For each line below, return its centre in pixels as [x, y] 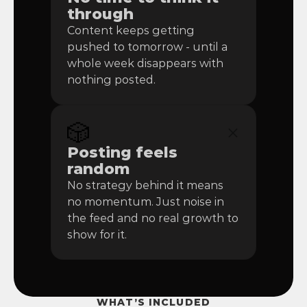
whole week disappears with [145, 63]
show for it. [97, 235]
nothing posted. [111, 80]
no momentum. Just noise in [146, 202]
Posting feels [122, 152]
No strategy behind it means [145, 185]
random [99, 169]
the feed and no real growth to [153, 218]
